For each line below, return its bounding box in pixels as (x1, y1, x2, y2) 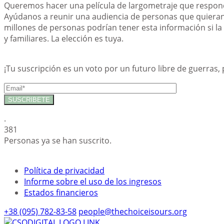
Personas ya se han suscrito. (4, 134, 111, 146)
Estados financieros (24, 186, 98, 198)
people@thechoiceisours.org (78, 205, 187, 217)
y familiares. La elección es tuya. (4, 32, 123, 44)
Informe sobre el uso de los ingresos (24, 175, 161, 187)
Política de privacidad (24, 164, 104, 176)
